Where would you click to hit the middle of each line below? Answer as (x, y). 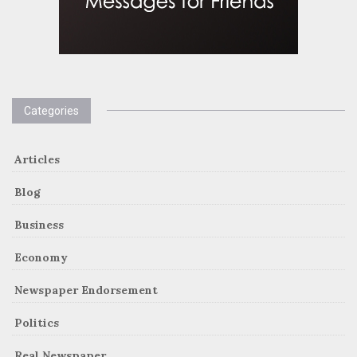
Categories (51, 111)
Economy (41, 257)
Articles (37, 159)
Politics (37, 323)
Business (39, 225)
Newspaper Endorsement (86, 290)
